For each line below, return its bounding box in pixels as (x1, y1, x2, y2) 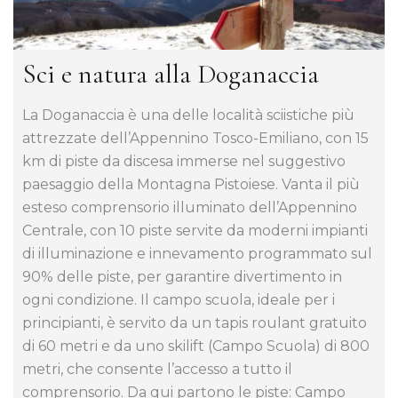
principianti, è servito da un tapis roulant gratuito (22, 314, 367, 331)
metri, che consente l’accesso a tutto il (22, 360, 292, 378)
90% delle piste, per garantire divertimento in (22, 267, 342, 285)
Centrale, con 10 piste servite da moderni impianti (22, 221, 368, 239)
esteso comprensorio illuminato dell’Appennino (22, 198, 357, 216)
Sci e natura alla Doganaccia (22, 57, 319, 91)
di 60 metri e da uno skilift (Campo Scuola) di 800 (22, 337, 370, 354)
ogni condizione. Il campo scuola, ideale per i (22, 291, 335, 308)
